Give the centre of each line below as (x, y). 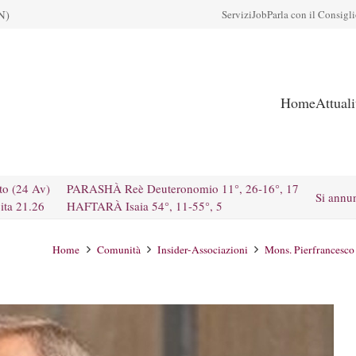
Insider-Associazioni (202, 250)
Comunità (118, 250)
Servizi (237, 14)
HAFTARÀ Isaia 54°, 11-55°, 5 (145, 206)
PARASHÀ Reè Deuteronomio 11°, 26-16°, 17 (183, 188)
